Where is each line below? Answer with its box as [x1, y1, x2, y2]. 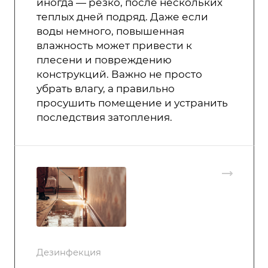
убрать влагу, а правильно [36, 82, 175, 95]
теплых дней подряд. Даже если [36, 10, 208, 23]
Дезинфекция [36, 246, 101, 258]
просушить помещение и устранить [36, 96, 228, 109]
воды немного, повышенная [36, 25, 184, 37]
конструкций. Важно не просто [36, 68, 202, 80]
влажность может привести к [36, 39, 192, 51]
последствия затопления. [36, 111, 172, 123]
